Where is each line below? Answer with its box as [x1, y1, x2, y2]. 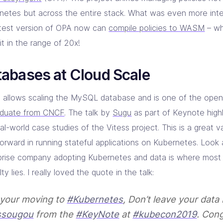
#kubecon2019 [132, 208, 197, 220]
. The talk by [64, 107, 113, 117]
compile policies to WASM [109, 23, 205, 33]
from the [33, 208, 76, 220]
